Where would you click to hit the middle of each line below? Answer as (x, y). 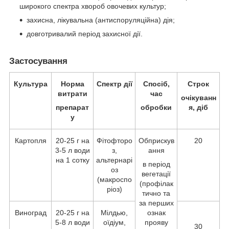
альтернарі (114, 160)
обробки (156, 107)
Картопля (30, 140)
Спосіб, (156, 84)
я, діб (198, 107)
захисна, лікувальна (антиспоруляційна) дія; (101, 20)
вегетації (156, 174)
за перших (156, 203)
